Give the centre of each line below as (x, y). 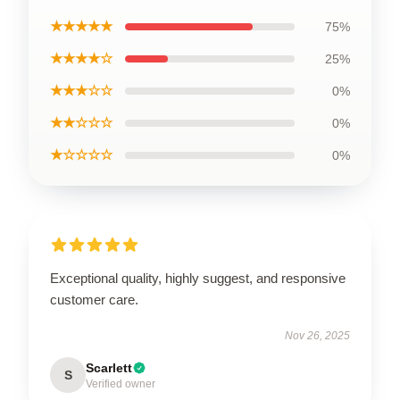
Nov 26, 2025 (317, 335)
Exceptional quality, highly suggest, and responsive (198, 278)
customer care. (94, 299)
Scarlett (109, 367)
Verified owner (121, 383)
